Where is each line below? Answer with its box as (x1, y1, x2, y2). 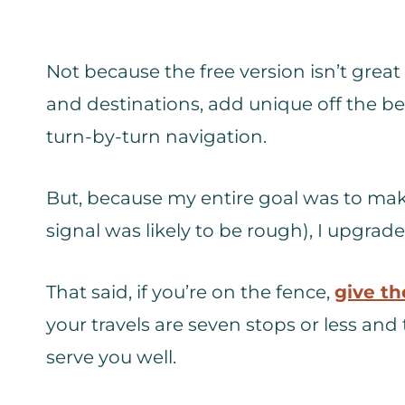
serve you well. (46, 346, 181, 368)
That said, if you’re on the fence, (46, 281, 334, 303)
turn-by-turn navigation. (46, 126, 271, 147)
